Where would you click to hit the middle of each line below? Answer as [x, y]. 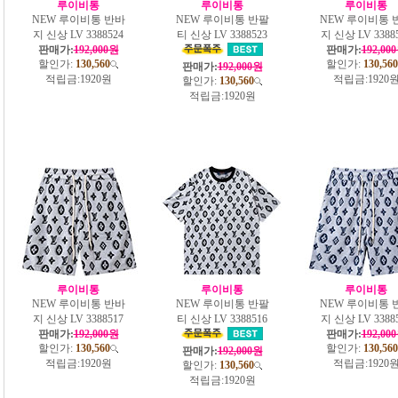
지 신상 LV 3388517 [78, 318]
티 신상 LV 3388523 [222, 34]
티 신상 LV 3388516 [222, 318]
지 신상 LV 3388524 [78, 34]
